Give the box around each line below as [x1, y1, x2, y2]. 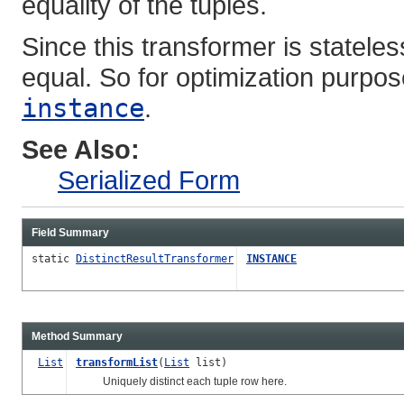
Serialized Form [58, 164, 240, 195]
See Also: [22, 133, 140, 164]
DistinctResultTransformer [76, 252, 234, 265]
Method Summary [32, 329, 123, 343]
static [32, 252, 76, 265]
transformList [76, 355, 158, 369]
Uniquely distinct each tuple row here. [76, 374, 287, 388]
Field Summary [32, 225, 109, 239]
